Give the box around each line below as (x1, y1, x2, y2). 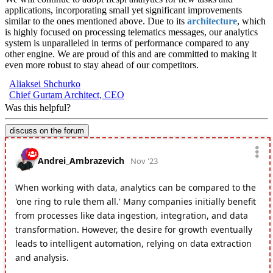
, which (237, 15, 266, 26)
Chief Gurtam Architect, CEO (9, 89, 124, 100)
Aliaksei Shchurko (9, 78, 80, 89)
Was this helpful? (5, 102, 71, 113)
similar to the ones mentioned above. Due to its (5, 15, 187, 26)
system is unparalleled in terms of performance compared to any (5, 37, 249, 48)
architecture (187, 15, 237, 26)
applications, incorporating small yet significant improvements (5, 4, 242, 15)
